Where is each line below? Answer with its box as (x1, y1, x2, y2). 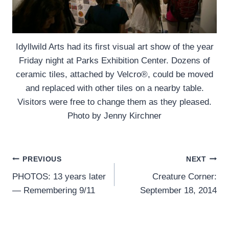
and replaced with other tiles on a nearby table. (25, 83, 204, 94)
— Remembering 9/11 (12, 186, 95, 196)
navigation (12, 175, 84, 191)
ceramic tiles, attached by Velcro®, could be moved (16, 70, 213, 80)
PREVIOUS (22, 155, 62, 163)
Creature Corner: (152, 172, 217, 182)
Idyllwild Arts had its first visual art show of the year (15, 42, 214, 52)
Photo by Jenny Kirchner (67, 111, 162, 121)
